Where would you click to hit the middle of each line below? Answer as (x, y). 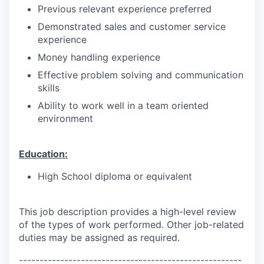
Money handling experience (99, 57)
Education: (43, 154)
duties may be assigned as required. (99, 237)
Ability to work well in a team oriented (123, 105)
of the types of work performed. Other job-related (131, 224)
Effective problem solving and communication (141, 75)
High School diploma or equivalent (115, 176)
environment (65, 118)
